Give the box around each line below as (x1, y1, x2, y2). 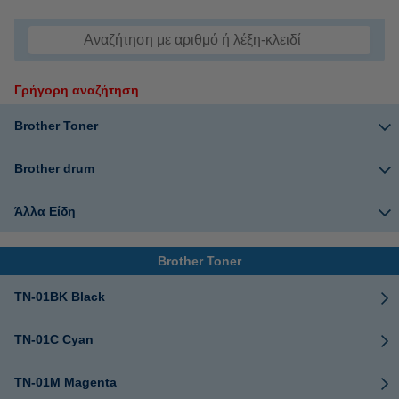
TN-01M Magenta (14, 375, 117, 389)
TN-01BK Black (14, 289, 105, 304)
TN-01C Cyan (14, 332, 94, 346)
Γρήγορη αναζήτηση (14, 83, 139, 97)
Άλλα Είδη (14, 204, 76, 218)
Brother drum (14, 161, 94, 175)
